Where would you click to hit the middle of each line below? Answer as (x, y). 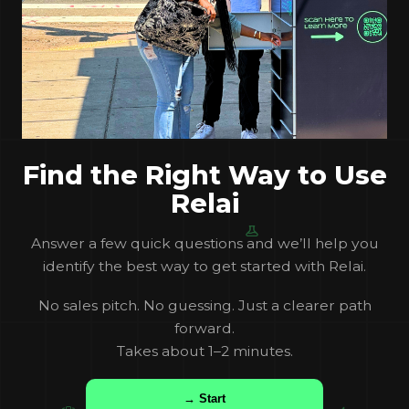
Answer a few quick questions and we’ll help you (204, 243)
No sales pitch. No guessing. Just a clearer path (204, 305)
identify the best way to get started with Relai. (204, 266)
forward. (204, 328)
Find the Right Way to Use (204, 174)
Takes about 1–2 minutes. (204, 351)
